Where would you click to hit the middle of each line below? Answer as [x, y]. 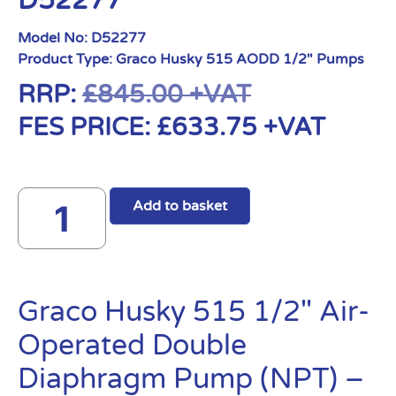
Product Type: [67, 59]
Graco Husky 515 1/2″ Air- [194, 312]
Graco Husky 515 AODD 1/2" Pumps [240, 59]
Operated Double [132, 346]
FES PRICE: [87, 127]
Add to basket [180, 206]
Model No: [54, 38]
